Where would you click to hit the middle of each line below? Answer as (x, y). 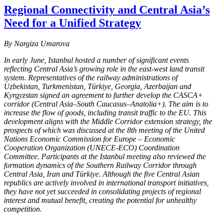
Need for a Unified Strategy (73, 23)
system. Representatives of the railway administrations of (91, 77)
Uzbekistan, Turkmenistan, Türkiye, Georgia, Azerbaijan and (98, 86)
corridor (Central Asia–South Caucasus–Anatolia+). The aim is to (106, 104)
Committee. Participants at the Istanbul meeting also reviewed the (105, 156)
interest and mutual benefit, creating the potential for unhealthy (100, 200)
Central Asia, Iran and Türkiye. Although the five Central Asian (102, 174)
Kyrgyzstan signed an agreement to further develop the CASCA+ (103, 95)
